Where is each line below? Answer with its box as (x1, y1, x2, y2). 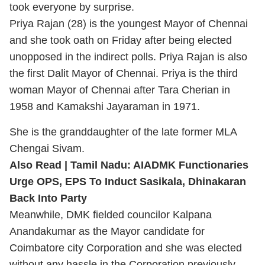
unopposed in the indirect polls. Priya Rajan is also (9, 51, 247, 63)
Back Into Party (9, 192, 87, 204)
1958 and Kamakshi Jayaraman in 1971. (9, 101, 203, 112)
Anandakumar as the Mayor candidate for (9, 225, 205, 237)
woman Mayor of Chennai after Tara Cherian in (9, 84, 230, 96)
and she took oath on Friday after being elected (9, 34, 232, 46)
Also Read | (9, 159, 70, 171)
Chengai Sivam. (9, 143, 85, 154)
